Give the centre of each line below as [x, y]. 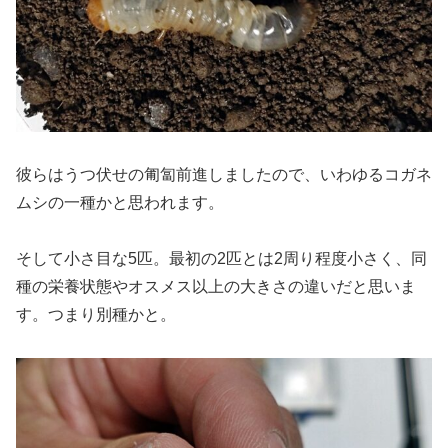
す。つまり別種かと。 [96, 315]
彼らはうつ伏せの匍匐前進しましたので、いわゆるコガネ [224, 174]
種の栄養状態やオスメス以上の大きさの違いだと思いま [216, 287]
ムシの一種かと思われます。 [120, 202]
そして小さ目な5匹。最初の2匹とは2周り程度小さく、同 [221, 259]
